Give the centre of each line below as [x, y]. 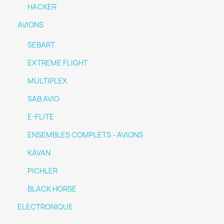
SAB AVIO [43, 99]
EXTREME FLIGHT [58, 63]
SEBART [41, 45]
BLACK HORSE [52, 189]
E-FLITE [41, 117]
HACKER [42, 7]
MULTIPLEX [47, 81]
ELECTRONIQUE [45, 207]
